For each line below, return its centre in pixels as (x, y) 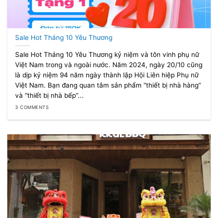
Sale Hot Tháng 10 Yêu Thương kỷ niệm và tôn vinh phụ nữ (107, 54)
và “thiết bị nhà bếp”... (50, 95)
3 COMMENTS (32, 108)
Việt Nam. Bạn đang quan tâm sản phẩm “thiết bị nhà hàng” (108, 85)
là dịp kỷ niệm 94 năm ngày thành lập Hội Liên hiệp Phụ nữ (107, 75)
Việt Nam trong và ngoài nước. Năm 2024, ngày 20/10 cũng (109, 64)
